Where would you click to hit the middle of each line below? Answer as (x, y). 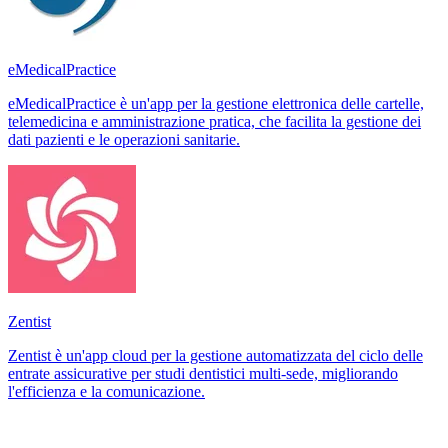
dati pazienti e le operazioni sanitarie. (124, 139)
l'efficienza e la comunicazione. (106, 391)
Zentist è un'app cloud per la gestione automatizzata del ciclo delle (215, 355)
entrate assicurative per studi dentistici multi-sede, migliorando (203, 373)
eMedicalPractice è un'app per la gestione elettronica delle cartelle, (216, 103)
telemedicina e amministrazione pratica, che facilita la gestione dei (214, 121)
